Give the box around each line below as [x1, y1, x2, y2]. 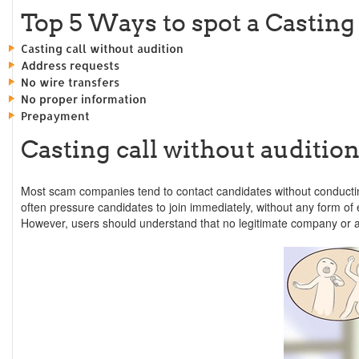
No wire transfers [21, 75, 119, 89]
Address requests [21, 58, 119, 72]
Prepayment [21, 109, 90, 123]
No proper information [21, 92, 147, 106]
